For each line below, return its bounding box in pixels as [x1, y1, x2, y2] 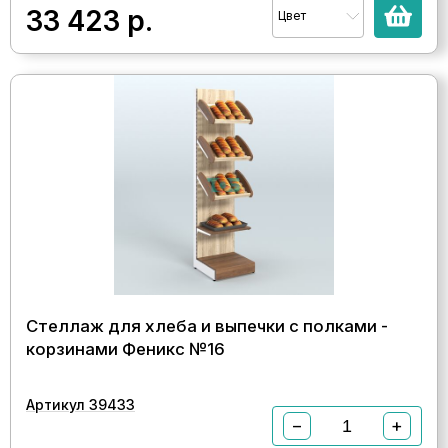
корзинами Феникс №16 [26, 339, 225, 359]
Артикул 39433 [26, 396, 135, 413]
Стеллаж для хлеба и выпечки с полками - [26, 316, 388, 336]
